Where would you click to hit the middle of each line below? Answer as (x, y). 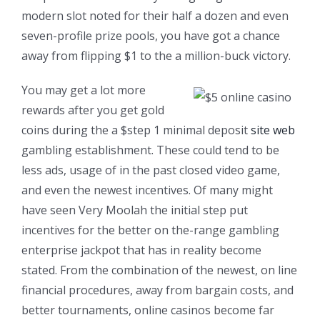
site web (273, 130)
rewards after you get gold (93, 110)
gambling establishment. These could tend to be (150, 150)
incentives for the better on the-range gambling (150, 230)
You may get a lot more (84, 90)
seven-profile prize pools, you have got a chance (151, 35)
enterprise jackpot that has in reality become (141, 250)
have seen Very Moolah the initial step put (135, 210)
